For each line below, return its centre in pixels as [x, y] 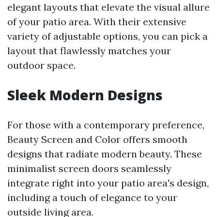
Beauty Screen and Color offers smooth [97, 139]
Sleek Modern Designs [85, 95]
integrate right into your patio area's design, [108, 183]
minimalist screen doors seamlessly [89, 168]
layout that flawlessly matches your [89, 51]
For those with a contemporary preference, [106, 125]
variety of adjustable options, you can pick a [108, 36]
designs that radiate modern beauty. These [105, 154]
